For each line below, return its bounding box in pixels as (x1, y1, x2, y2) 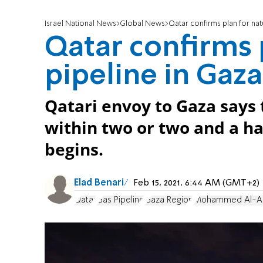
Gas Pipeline (96, 195, 144, 204)
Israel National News (45, 20, 116, 28)
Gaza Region (144, 195, 193, 204)
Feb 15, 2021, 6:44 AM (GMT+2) (133, 178, 259, 188)
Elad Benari (74, 178, 124, 188)
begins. (45, 139, 103, 161)
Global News (120, 20, 165, 28)
